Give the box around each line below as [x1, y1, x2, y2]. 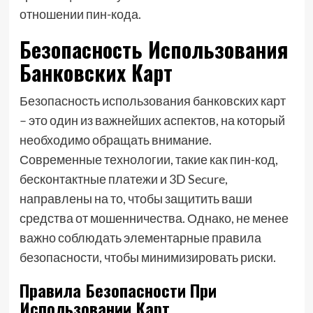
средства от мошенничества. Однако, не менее [19, 210, 289, 226]
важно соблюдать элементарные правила [19, 230, 261, 245]
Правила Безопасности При [19, 277, 217, 303]
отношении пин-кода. [19, 6, 141, 22]
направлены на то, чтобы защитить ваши [19, 191, 252, 206]
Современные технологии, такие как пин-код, [19, 152, 278, 167]
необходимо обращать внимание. [19, 132, 212, 147]
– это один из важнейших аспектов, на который [19, 112, 285, 128]
